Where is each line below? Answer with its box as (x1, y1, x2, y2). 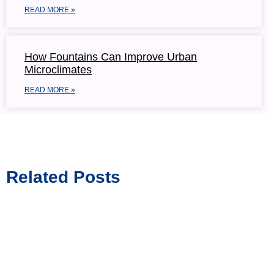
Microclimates (24, 64, 92, 76)
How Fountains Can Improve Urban (24, 51, 197, 64)
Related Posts (6, 168, 120, 187)
